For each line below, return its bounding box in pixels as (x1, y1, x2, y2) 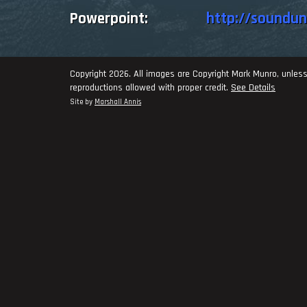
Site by (70, 97, 95, 107)
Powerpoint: (70, 9, 206, 29)
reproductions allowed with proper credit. (70, 81, 231, 94)
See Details (231, 81, 275, 94)
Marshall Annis (95, 97, 141, 107)
